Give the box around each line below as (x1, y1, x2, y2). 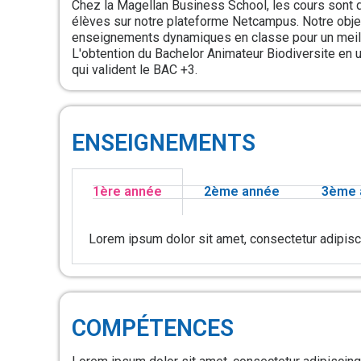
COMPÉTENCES (72, 314, 234, 342)
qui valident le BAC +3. (72, 62, 197, 78)
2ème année (204, 183, 280, 199)
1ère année (93, 183, 162, 199)
